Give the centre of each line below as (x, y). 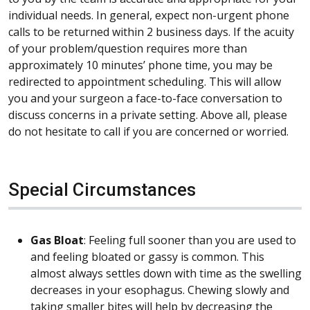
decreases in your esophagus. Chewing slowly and (160, 290)
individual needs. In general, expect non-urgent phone (149, 15)
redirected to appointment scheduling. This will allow (145, 81)
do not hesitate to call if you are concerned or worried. (148, 131)
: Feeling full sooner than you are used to (190, 240)
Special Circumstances (102, 189)
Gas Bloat (57, 240)
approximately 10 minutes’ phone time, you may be (140, 65)
